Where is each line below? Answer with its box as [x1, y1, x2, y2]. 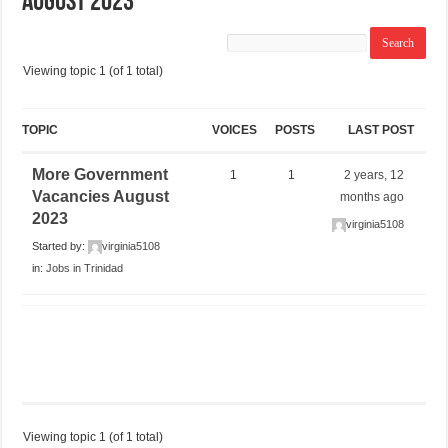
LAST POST [347, 122, 414, 137]
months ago [340, 189, 405, 204]
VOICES [211, 122, 257, 137]
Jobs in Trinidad [46, 261, 124, 274]
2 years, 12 [344, 167, 405, 182]
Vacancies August [32, 187, 170, 205]
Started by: [32, 239, 89, 252]
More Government [32, 165, 169, 183]
